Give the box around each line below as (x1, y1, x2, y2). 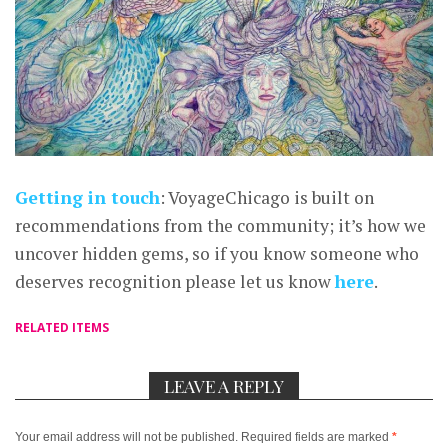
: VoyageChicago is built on (160, 186, 374, 210)
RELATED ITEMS (15, 319, 109, 337)
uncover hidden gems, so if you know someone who (15, 242, 419, 266)
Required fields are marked (241, 430, 392, 445)
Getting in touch (15, 186, 160, 210)
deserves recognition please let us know (15, 270, 335, 294)
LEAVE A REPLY (164, 374, 284, 398)
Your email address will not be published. (15, 430, 238, 445)
